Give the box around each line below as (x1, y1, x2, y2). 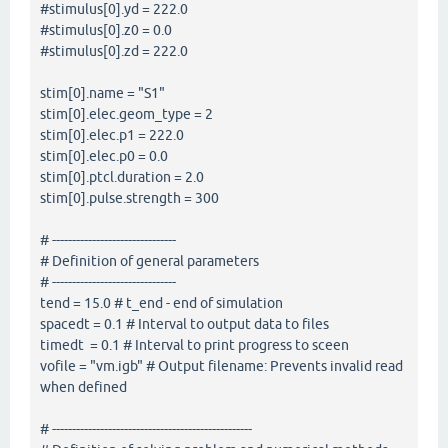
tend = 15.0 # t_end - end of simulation (40, 294, 283, 311)
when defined (40, 378, 127, 395)
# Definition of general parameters (40, 252, 259, 269)
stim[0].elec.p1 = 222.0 (40, 126, 184, 143)
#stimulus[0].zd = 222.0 (40, 42, 188, 59)
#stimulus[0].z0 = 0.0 (40, 21, 172, 38)
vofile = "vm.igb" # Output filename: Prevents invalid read (40, 357, 403, 374)
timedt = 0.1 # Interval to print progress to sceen (40, 336, 349, 353)
